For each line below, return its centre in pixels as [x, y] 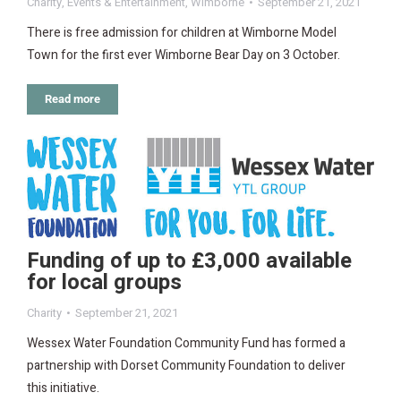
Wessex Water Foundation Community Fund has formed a [186, 344]
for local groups [104, 283]
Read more [73, 99]
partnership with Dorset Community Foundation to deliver [186, 366]
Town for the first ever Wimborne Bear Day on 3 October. [183, 55]
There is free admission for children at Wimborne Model [182, 33]
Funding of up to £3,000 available [189, 261]
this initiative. [63, 388]
